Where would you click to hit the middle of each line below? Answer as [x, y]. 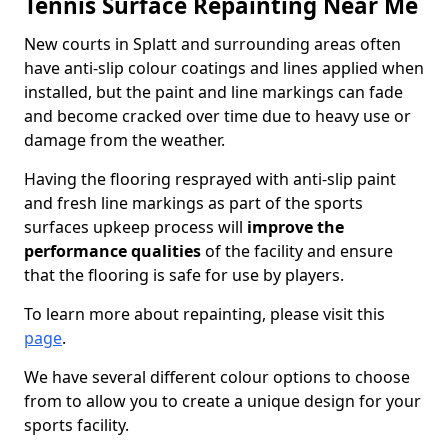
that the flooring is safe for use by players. [184, 275]
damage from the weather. [124, 140]
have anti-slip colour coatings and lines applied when [224, 68]
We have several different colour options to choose [217, 377]
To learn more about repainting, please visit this [204, 314]
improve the [295, 227]
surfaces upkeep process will [135, 227]
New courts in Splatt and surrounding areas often [212, 44]
